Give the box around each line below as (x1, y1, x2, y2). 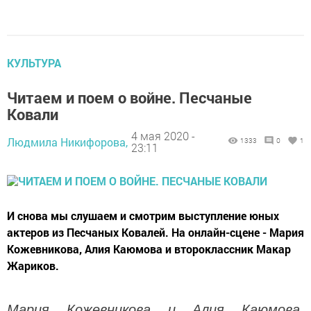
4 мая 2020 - (131, 128, 195, 144)
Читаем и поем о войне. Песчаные (7, 87, 252, 108)
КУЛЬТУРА (7, 55, 61, 70)
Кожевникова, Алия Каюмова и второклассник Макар (7, 241, 291, 256)
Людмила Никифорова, (7, 134, 128, 149)
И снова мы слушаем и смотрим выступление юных (7, 208, 279, 223)
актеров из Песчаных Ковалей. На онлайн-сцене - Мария (7, 224, 304, 239)
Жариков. (7, 258, 59, 273)
